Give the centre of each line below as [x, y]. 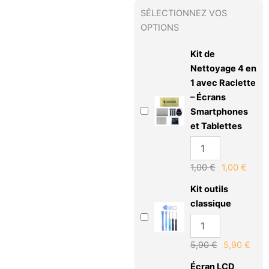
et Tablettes [216, 126]
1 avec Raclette [223, 83]
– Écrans [208, 98]
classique [211, 204]
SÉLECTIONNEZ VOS [184, 14]
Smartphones [219, 112]
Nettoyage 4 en [223, 69]
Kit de [203, 54]
